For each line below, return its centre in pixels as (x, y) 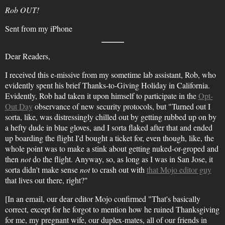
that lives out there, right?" (46, 180)
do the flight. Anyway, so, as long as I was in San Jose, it (122, 159)
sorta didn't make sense (42, 170)
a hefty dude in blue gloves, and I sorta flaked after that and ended (108, 127)
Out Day (19, 106)
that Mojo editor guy (179, 170)
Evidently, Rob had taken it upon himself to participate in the (101, 96)
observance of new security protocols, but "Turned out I (121, 106)
